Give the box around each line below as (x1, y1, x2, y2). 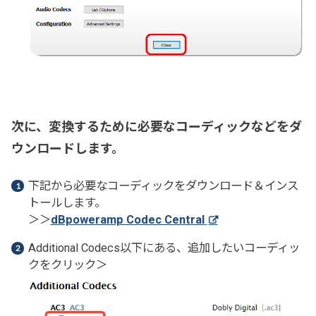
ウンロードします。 (11, 140, 125, 156)
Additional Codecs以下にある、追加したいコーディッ (28, 241, 300, 255)
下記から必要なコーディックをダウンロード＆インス (28, 178, 298, 193)
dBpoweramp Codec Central (50, 212, 205, 226)
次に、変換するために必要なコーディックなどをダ (11, 119, 303, 134)
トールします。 (28, 195, 106, 209)
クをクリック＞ (28, 258, 107, 272)
